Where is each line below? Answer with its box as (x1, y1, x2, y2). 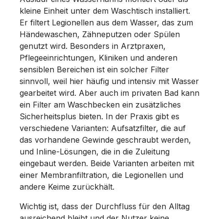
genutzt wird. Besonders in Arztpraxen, (20, 41, 166, 51)
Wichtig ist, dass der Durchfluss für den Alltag (20, 201, 190, 211)
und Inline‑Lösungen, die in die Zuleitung (20, 146, 170, 156)
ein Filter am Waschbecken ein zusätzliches (20, 99, 181, 109)
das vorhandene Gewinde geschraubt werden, (20, 134, 191, 145)
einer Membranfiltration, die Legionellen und (20, 170, 183, 180)
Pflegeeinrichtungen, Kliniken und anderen (20, 52, 177, 63)
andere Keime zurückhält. (20, 181, 117, 192)
